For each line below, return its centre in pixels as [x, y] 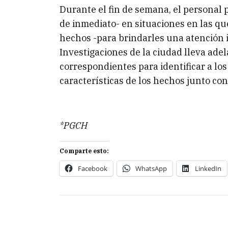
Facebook [93, 168]
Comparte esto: [84, 151]
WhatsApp [151, 168]
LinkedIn [208, 168]
